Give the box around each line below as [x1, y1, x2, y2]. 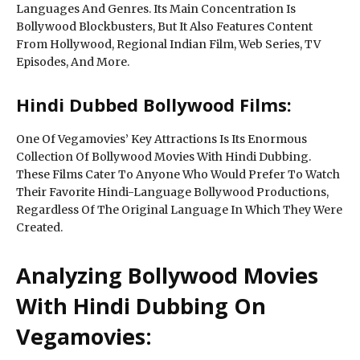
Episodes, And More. [16, 55, 129, 69]
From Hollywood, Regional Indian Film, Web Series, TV [16, 37, 321, 51]
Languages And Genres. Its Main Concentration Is [16, 2, 296, 16]
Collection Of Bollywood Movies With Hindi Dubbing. [16, 149, 311, 164]
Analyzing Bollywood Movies [16, 260, 318, 290]
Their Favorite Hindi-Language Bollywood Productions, [16, 185, 329, 199]
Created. [16, 220, 63, 235]
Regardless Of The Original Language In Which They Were [16, 202, 342, 217]
